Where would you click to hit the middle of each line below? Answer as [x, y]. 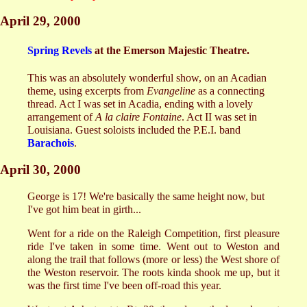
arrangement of [61, 117]
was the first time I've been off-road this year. [124, 286]
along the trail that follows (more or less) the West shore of [153, 260]
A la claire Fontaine [138, 117]
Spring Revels [60, 50]
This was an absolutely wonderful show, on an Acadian [147, 78]
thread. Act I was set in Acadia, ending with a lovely [140, 104]
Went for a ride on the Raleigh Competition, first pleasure [153, 234]
